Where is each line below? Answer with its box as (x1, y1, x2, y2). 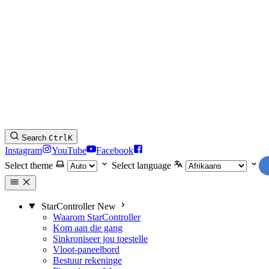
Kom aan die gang (53, 222, 122, 233)
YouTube (52, 145, 86, 156)
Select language (112, 160, 171, 171)
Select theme (5, 160, 53, 171)
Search (22, 133, 46, 142)
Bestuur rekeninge (53, 255, 122, 265)
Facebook (96, 145, 133, 156)
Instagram (5, 145, 42, 156)
